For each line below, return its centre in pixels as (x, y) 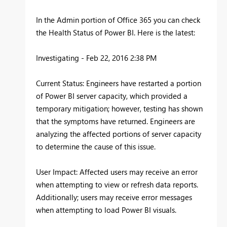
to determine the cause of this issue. (96, 147)
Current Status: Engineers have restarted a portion (119, 83)
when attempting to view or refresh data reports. (117, 185)
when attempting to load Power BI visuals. (106, 210)
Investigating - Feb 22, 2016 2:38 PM (96, 58)
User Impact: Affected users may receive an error (117, 172)
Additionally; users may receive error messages (114, 197)
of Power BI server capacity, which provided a (112, 96)
